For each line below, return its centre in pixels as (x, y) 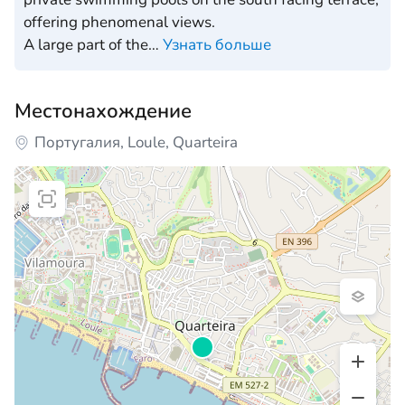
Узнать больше (217, 45)
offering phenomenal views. (119, 23)
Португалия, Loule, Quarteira (136, 143)
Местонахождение (103, 112)
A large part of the (86, 45)
